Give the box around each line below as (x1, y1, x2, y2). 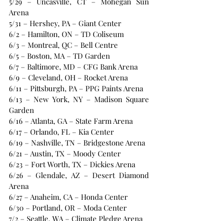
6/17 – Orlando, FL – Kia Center (9, 127, 114, 137)
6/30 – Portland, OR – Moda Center (9, 203, 127, 213)
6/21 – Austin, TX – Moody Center (9, 148, 121, 159)
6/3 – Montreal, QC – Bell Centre (9, 40, 118, 50)
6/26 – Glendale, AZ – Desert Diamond (9, 170, 149, 181)
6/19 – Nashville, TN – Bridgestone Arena (9, 138, 145, 148)
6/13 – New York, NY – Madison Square (9, 94, 149, 105)
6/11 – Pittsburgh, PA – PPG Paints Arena (9, 83, 143, 94)
